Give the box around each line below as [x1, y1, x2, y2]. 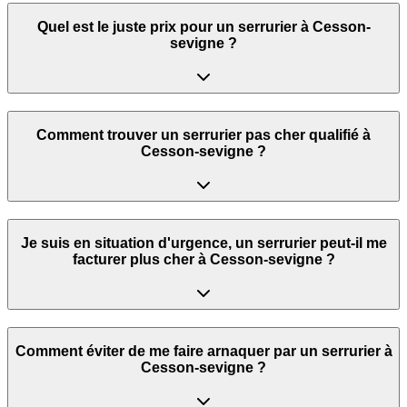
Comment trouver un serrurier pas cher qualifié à [36, 127, 371, 144]
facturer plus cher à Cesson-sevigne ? [72, 252, 335, 268]
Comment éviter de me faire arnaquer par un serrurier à [15, 343, 392, 360]
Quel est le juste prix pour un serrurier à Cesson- [36, 19, 371, 35]
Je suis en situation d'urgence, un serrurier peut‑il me [20, 235, 387, 252]
